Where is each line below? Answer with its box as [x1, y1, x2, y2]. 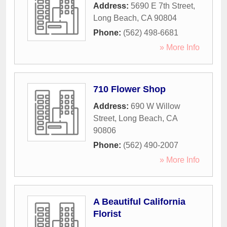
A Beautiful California [93, 197, 185, 207]
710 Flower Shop [93, 84, 166, 95]
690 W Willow [131, 102, 180, 111]
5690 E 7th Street [131, 2, 193, 11]
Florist [93, 209, 121, 219]
